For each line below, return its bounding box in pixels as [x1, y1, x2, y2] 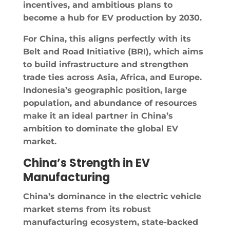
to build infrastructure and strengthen [23, 59, 188, 69]
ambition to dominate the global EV [23, 123, 178, 133]
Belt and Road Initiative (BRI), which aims [23, 46, 203, 56]
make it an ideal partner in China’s [23, 110, 173, 121]
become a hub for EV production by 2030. [23, 12, 202, 23]
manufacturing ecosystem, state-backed [23, 217, 198, 227]
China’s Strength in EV [23, 155, 150, 171]
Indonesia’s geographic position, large [23, 85, 187, 95]
